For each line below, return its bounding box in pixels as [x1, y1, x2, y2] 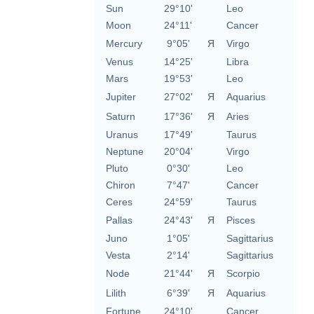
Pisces [226, 214, 255, 226]
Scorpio [226, 268, 260, 280]
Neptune [105, 146, 144, 158]
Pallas [105, 214, 132, 226]
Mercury [105, 38, 142, 50]
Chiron [105, 179, 135, 191]
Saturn [105, 111, 135, 123]
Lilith [105, 287, 126, 299]
